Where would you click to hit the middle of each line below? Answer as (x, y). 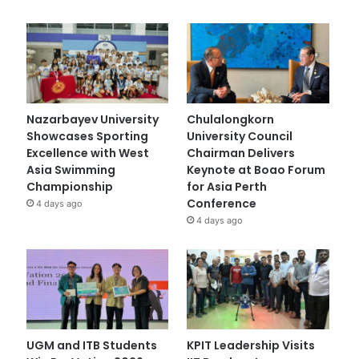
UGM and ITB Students (91, 346)
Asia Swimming (71, 169)
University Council (240, 136)
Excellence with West (87, 153)
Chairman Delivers (241, 153)
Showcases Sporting (87, 136)
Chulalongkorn (231, 119)
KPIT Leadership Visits (251, 346)
